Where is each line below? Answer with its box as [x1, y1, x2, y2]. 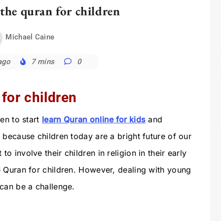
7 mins [31, 57, 55, 67]
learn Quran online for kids [42, 114, 146, 124]
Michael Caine [5, 33, 55, 42]
